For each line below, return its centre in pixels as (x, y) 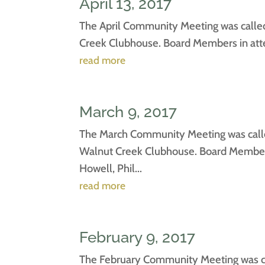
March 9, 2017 (128, 112)
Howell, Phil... (111, 168)
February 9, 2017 (138, 237)
